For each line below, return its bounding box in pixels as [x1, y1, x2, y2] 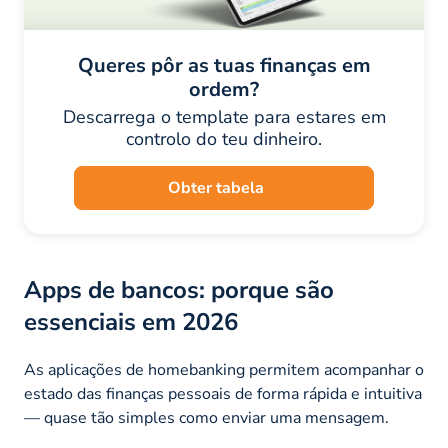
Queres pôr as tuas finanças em [77, 52, 371, 80]
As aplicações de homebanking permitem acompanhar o [24, 358, 424, 381]
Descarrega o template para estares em [62, 105, 386, 130]
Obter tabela [168, 177, 264, 200]
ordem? [189, 76, 259, 104]
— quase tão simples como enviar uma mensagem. [24, 406, 389, 429]
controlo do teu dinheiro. [126, 127, 322, 152]
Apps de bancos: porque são [24, 274, 334, 307]
